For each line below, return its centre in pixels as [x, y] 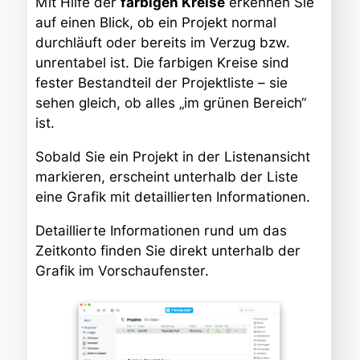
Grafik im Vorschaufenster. [122, 270]
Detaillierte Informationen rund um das [161, 230]
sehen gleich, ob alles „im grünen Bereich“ [171, 102]
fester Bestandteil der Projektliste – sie [162, 82]
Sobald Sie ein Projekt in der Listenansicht [173, 156]
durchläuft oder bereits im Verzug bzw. [163, 42]
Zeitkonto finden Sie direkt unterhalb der [168, 250]
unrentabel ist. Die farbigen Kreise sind [162, 62]
